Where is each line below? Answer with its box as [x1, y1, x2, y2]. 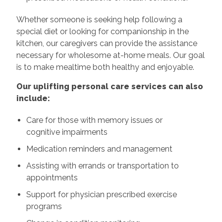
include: [16, 93, 50, 103]
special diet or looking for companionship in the [16, 26, 189, 36]
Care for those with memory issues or [26, 115, 163, 125]
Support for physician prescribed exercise [26, 189, 177, 199]
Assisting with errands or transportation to [26, 161, 179, 170]
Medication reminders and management [26, 144, 172, 154]
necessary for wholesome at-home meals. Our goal [16, 50, 205, 60]
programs [26, 201, 62, 211]
